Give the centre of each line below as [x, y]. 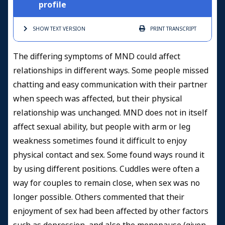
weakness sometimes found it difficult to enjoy [100, 141]
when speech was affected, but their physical [98, 98]
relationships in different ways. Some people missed [111, 70]
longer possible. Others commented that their [99, 197]
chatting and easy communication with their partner [110, 84]
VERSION [73, 29]
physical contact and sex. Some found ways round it [109, 155]
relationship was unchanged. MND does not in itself [110, 113]
